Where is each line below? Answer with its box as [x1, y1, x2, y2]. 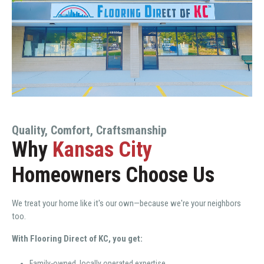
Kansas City [52, 137, 152, 163]
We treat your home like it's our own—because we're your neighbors [12, 198, 241, 209]
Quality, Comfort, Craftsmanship [12, 123, 167, 138]
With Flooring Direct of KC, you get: [12, 233, 143, 245]
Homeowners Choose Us [12, 163, 214, 188]
